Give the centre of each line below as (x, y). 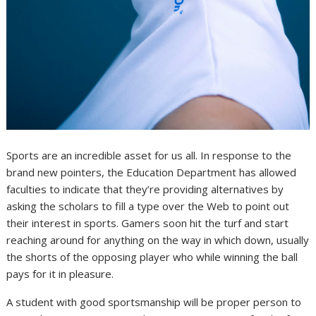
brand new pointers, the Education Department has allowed (152, 172)
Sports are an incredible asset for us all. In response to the (149, 155)
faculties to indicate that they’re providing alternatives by (145, 189)
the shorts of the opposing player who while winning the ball (152, 256)
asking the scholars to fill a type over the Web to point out (148, 206)
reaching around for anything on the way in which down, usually (158, 239)
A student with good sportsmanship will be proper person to (154, 302)
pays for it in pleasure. (60, 273)
